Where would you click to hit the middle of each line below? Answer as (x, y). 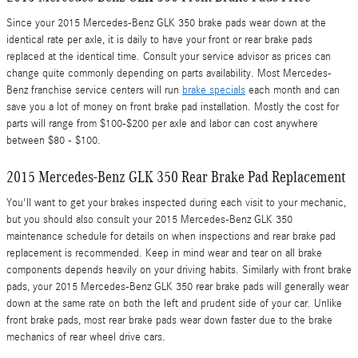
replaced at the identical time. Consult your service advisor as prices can (169, 56)
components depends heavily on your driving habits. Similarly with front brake (179, 270)
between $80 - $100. (54, 140)
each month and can (292, 90)
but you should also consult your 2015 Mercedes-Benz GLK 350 (149, 220)
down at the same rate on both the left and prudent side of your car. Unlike (174, 304)
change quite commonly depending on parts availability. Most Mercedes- (169, 73)
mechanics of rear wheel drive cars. (86, 337)
